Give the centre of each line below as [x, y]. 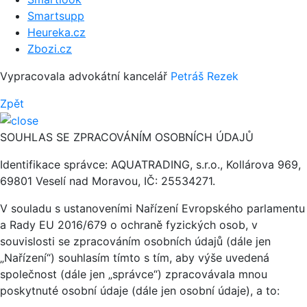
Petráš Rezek [205, 76]
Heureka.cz [57, 32]
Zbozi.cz [50, 48]
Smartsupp [56, 15]
